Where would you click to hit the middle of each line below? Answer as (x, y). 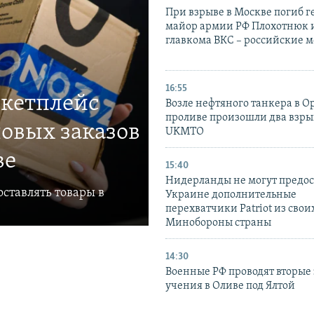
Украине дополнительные (231, 194)
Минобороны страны (218, 223)
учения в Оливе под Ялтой (230, 286)
